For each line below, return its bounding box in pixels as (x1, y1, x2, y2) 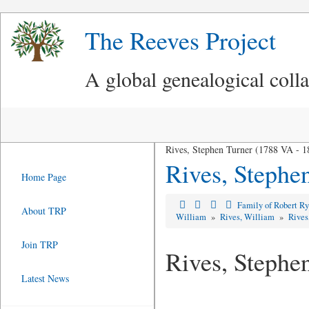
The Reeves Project (85, 23, 276, 57)
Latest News (21, 272, 69, 285)
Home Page (21, 170, 66, 183)
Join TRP (21, 238, 58, 251)
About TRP (21, 204, 66, 217)
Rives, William (219, 211, 277, 223)
